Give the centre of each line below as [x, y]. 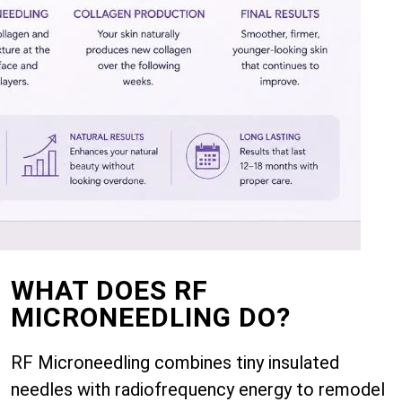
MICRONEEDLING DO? [151, 317]
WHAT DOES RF [109, 290]
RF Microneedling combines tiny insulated [175, 363]
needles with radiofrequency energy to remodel [198, 389]
